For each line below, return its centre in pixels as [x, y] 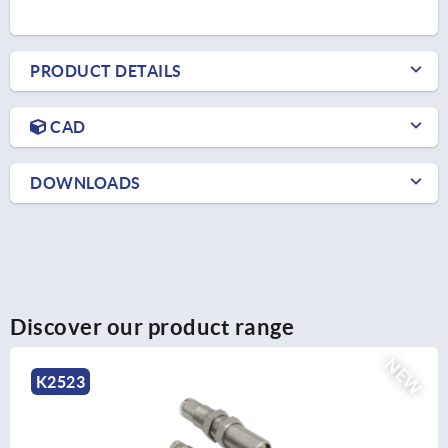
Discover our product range [152, 326]
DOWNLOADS [85, 182]
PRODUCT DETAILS [106, 70]
